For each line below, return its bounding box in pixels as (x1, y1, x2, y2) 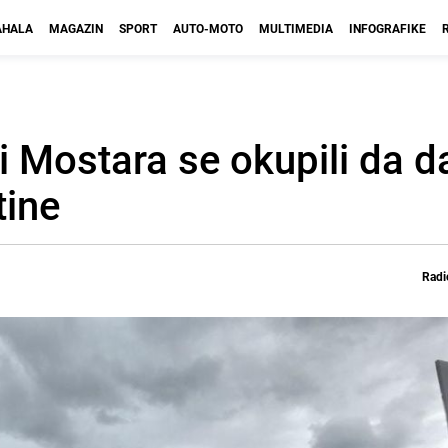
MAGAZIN (49, 20, 103, 36)
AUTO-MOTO (173, 20, 243, 36)
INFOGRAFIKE (349, 20, 426, 36)
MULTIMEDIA (259, 20, 333, 36)
